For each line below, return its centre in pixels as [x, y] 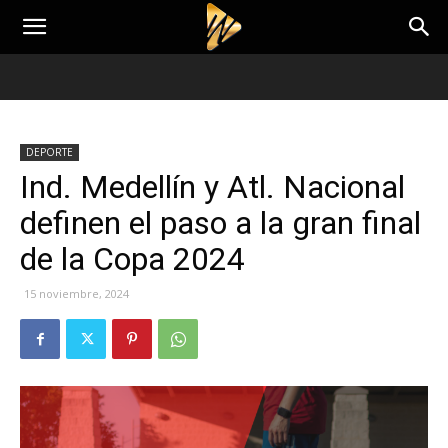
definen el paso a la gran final [220, 223]
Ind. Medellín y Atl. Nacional [212, 187]
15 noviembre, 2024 [76, 293]
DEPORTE [49, 152]
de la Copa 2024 [132, 259]
